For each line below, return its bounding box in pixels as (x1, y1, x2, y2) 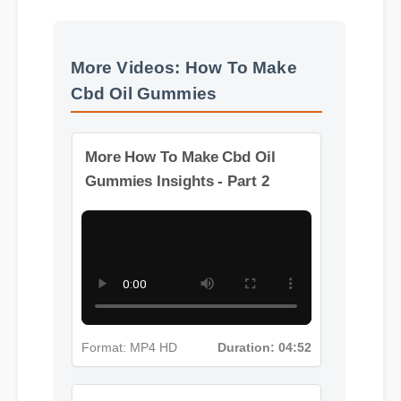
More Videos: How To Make (71, 68, 300, 89)
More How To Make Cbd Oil (88, 198, 286, 217)
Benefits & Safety (57, 21, 166, 37)
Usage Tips (57, 11, 128, 28)
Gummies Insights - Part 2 (88, 223, 279, 242)
